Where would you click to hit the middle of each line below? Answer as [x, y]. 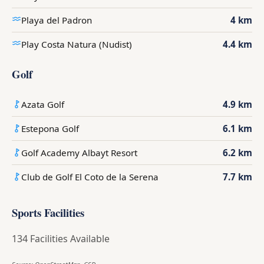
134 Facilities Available [61, 238]
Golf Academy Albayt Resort [79, 152]
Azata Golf [43, 104]
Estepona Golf [50, 128]
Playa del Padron [57, 20]
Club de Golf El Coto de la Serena [90, 176]
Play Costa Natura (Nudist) [77, 44]
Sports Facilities [48, 212]
